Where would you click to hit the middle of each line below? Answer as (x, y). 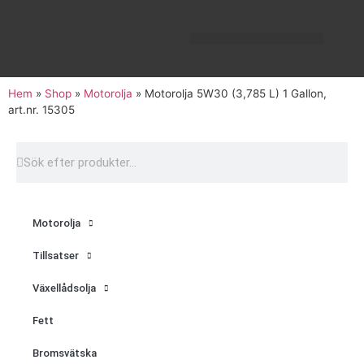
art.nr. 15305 (41, 110)
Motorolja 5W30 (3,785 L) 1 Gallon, (236, 93)
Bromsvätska (65, 353)
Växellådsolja (64, 288)
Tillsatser (56, 256)
